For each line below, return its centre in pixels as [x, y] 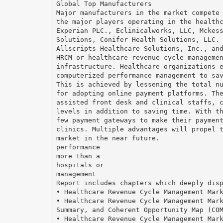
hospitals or [80, 165]
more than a [78, 156]
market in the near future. [108, 138]
